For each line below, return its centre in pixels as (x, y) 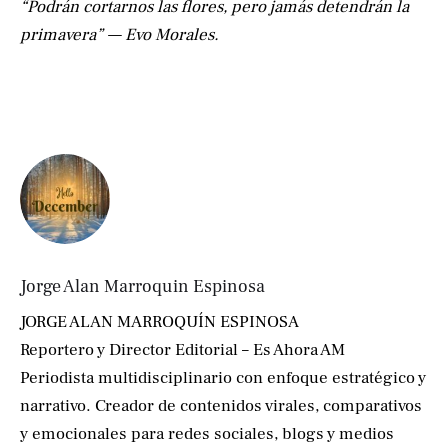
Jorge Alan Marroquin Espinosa (142, 287)
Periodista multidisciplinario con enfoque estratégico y (223, 378)
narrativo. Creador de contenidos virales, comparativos (221, 406)
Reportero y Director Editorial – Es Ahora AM (182, 350)
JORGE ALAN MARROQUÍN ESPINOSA (159, 322)
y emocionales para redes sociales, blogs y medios (207, 434)
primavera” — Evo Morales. (119, 34)
